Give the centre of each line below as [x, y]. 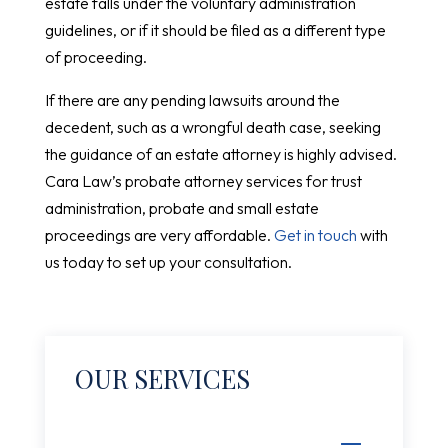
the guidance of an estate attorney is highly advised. [220, 153]
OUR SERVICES [162, 378]
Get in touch [315, 234]
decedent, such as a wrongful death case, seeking [212, 126]
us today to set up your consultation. [168, 261]
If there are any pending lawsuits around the [192, 99]
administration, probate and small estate [181, 207]
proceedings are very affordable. [159, 234]
